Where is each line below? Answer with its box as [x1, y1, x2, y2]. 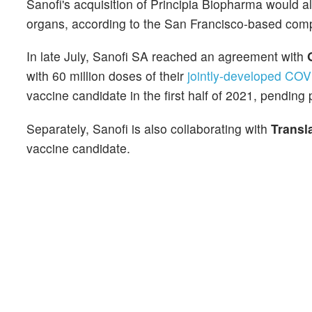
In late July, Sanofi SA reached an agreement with [26, 47, 307, 65]
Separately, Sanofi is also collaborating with [26, 119, 271, 137]
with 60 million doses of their [26, 67, 187, 85]
